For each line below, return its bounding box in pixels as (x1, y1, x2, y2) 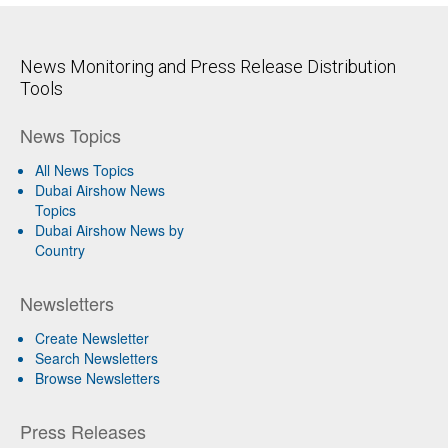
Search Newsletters (35, 347, 158, 368)
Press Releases (20, 417, 146, 444)
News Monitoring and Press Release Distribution (20, 55, 396, 77)
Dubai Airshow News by (35, 219, 184, 240)
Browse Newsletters (35, 367, 160, 388)
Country (35, 239, 85, 260)
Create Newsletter (35, 327, 149, 348)
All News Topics (35, 159, 134, 180)
